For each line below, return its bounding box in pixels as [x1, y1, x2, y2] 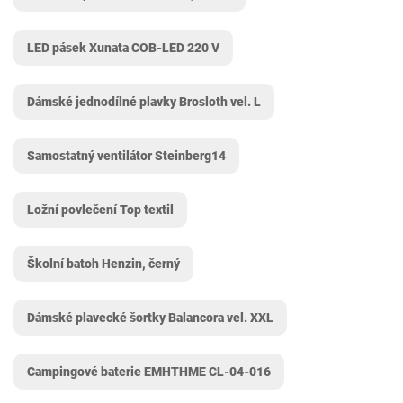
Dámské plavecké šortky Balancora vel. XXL [27, 310, 273, 325]
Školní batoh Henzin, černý [27, 256, 180, 271]
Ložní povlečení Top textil [27, 202, 174, 217]
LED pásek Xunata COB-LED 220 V [27, 40, 219, 55]
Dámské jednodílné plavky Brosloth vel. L [27, 94, 261, 109]
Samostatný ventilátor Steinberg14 [27, 148, 226, 163]
